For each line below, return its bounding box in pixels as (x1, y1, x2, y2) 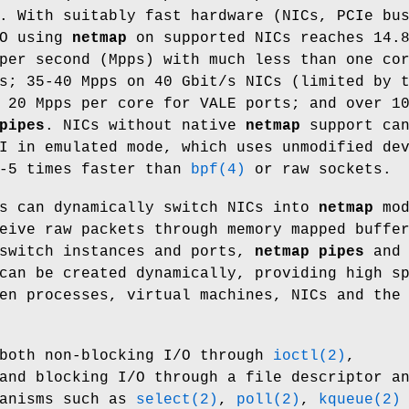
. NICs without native (45, 117, 246, 134)
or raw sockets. (246, 161, 392, 178)
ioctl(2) (273, 347, 346, 364)
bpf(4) (191, 161, 246, 178)
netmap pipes (255, 243, 364, 260)
